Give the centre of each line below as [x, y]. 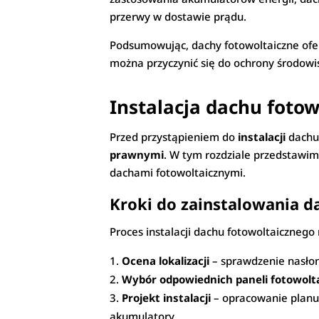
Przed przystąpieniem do [174, 137]
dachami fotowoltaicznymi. [178, 173]
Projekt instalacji [167, 298]
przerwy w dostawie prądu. [178, 17]
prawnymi [137, 155]
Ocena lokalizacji [166, 261]
